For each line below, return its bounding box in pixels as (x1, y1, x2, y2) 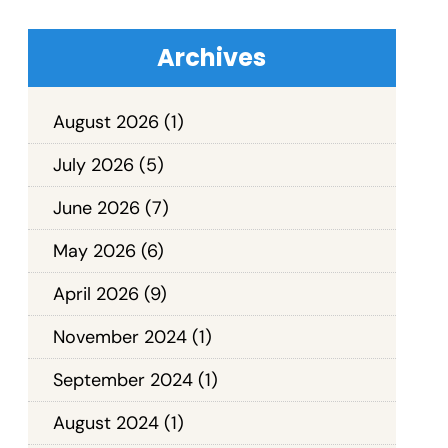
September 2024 (52, 367, 193, 392)
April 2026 (52, 281, 139, 306)
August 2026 (52, 109, 159, 134)
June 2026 (52, 195, 140, 220)
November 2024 (52, 324, 187, 349)
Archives (157, 40, 267, 74)
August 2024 (52, 410, 159, 435)
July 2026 (52, 152, 134, 177)
